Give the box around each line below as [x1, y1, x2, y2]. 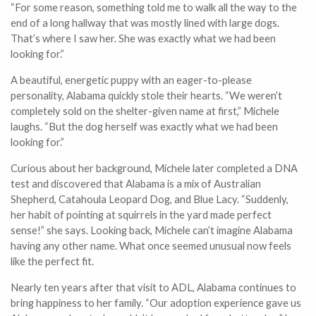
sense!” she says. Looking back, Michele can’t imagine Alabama [11, 224, 293, 237]
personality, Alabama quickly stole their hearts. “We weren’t [11, 89, 282, 102]
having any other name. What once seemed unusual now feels [11, 239, 291, 253]
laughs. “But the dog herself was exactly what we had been [11, 120, 278, 133]
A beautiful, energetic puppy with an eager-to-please [11, 73, 252, 87]
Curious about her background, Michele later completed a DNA [11, 162, 298, 175]
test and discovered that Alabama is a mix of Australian [11, 177, 261, 190]
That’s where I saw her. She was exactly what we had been [11, 32, 276, 45]
